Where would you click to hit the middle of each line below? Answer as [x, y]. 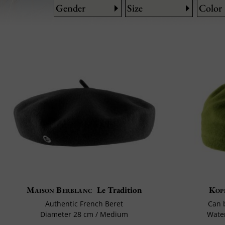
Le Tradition [119, 190]
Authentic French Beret [84, 204]
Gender [71, 8]
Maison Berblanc [59, 190]
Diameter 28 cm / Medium [84, 214]
